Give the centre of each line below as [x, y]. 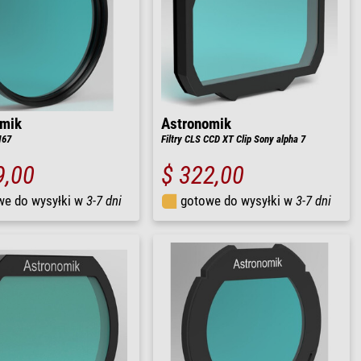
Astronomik [196, 124]
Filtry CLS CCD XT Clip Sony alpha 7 [233, 139]
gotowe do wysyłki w [238, 201]
